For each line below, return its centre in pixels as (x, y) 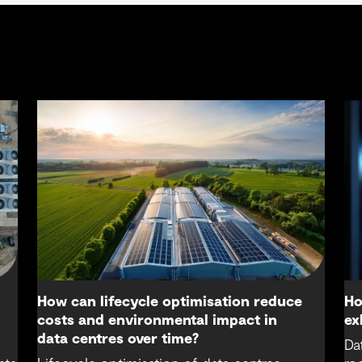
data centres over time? (118, 339)
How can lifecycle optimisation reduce (169, 302)
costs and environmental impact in (157, 320)
